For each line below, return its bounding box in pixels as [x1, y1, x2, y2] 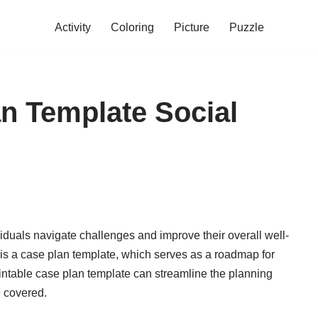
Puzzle [229, 21, 264, 33]
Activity [54, 21, 91, 33]
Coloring [110, 21, 154, 33]
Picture [173, 21, 209, 33]
